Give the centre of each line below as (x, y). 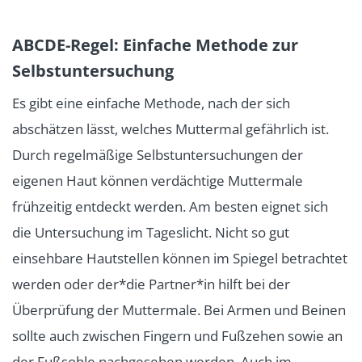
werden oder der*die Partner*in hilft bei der (151, 284)
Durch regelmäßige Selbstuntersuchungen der (158, 154)
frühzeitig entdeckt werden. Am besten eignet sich (170, 206)
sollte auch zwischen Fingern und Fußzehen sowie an (177, 335)
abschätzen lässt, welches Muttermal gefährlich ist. (170, 128)
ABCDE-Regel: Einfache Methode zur (155, 44)
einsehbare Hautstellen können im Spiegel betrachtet (180, 258)
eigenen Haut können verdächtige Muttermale (158, 180)
